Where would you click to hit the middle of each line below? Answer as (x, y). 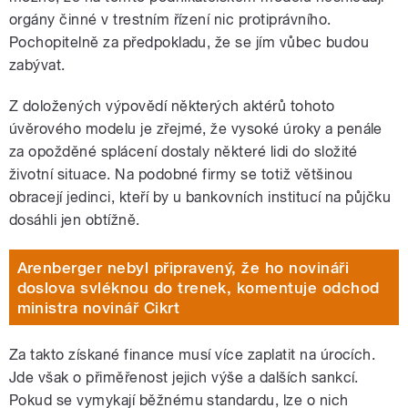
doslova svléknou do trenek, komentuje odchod (198, 287)
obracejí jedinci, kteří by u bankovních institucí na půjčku (200, 198)
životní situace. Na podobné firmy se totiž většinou (181, 175)
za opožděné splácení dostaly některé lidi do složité (184, 152)
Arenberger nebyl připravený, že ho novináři (183, 267)
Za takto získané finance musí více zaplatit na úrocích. (193, 355)
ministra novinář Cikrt (98, 307)
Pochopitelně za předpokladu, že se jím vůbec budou (189, 43)
